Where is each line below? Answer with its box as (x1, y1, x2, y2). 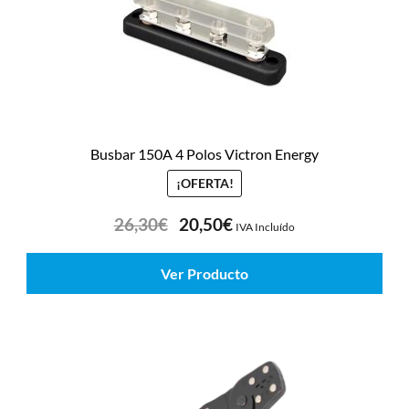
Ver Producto (161, 264, 248, 282)
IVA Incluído (236, 219, 296, 234)
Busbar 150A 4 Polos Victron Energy (90, 144, 319, 163)
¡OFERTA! (175, 175, 234, 192)
